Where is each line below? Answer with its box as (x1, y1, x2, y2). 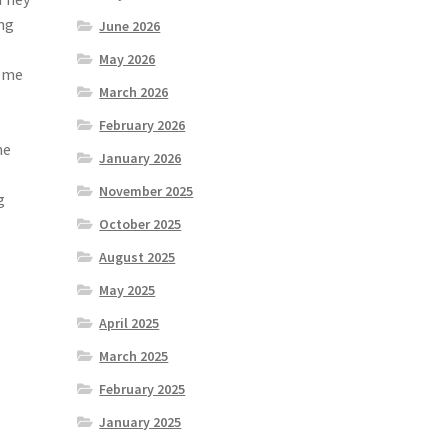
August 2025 (99, 248, 176, 267)
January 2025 (99, 413, 182, 432)
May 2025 (99, 281, 156, 300)
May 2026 (99, 50, 156, 69)
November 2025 (99, 182, 194, 201)
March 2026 (99, 83, 169, 102)
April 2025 (99, 314, 160, 333)
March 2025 (99, 347, 169, 366)
